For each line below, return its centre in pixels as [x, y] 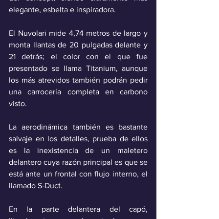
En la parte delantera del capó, [78, 209]
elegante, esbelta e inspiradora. [63, 9]
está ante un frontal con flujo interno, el [78, 174]
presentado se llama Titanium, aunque [78, 68]
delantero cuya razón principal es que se [78, 162]
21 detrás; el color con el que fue [78, 56]
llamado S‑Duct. [37, 185]
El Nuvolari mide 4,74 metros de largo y [78, 33]
